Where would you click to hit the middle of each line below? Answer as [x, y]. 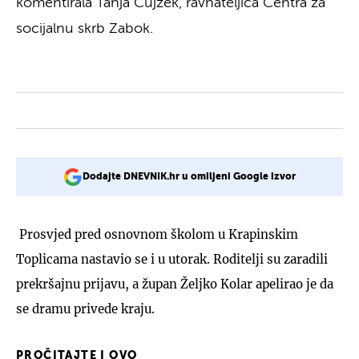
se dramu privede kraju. [85, 309]
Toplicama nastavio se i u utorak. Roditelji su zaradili [172, 259]
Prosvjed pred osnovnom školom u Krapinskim [157, 234]
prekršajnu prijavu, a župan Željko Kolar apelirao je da [175, 284]
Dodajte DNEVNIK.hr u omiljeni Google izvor [189, 177]
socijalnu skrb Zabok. [85, 28]
